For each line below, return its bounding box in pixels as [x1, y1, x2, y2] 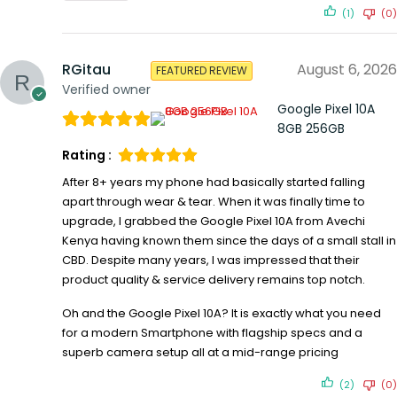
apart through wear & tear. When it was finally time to [62, 193, 365, 211]
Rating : [62, 146, 112, 165]
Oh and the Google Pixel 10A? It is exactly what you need [62, 305, 381, 323]
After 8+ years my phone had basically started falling [62, 174, 365, 191]
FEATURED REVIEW [156, 63, 247, 78]
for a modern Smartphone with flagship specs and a [62, 324, 362, 342]
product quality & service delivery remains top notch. [62, 271, 365, 289]
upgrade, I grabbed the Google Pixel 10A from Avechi [62, 213, 365, 230]
